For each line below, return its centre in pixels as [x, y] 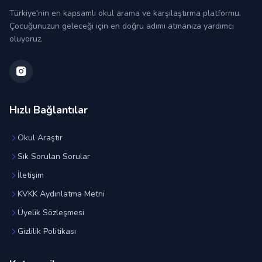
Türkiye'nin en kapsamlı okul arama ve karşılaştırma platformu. [125, 13]
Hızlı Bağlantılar [49, 110]
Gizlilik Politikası [47, 231]
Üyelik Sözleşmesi [51, 213]
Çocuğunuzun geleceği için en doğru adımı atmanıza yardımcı [122, 26]
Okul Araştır [40, 138]
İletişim [31, 175]
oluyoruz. [26, 39]
